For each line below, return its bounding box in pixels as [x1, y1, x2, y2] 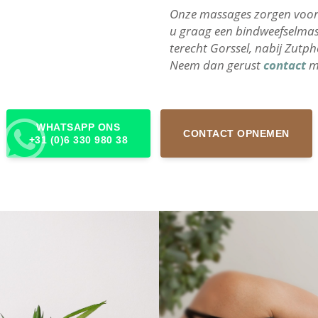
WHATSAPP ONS [36, 121, 121, 133]
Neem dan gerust [170, 56, 263, 73]
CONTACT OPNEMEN [183, 127, 290, 139]
